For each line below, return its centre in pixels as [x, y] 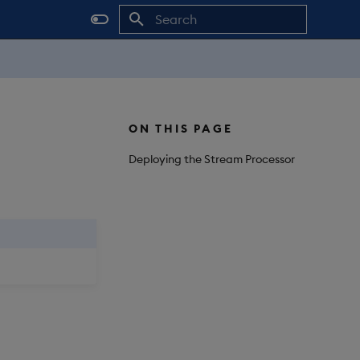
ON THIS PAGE [181, 129]
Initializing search [197, 48]
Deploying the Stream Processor [212, 159]
